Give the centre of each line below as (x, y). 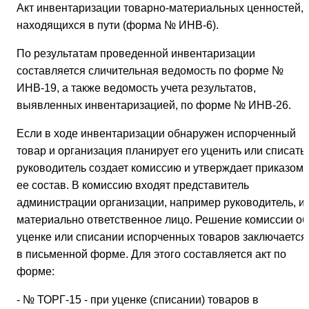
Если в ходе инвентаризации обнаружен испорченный (156, 134)
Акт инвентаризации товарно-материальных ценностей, (160, 8)
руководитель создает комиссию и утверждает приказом (160, 168)
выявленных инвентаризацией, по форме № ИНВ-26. (154, 106)
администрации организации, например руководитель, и (161, 203)
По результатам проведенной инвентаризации (136, 54)
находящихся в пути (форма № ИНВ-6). (118, 26)
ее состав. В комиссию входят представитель (133, 186)
